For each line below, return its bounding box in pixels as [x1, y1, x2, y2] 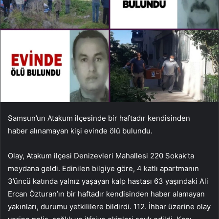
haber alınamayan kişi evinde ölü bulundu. [8, 126, 153, 135]
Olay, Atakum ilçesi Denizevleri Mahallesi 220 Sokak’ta [8, 151, 194, 160]
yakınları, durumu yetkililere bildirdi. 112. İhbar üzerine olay [8, 201, 211, 211]
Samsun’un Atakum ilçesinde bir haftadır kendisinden [8, 113, 190, 123]
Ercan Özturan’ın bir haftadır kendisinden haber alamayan [8, 189, 205, 198]
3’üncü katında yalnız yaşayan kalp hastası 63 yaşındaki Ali [8, 176, 208, 186]
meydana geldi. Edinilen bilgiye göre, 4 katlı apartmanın [8, 163, 199, 173]
